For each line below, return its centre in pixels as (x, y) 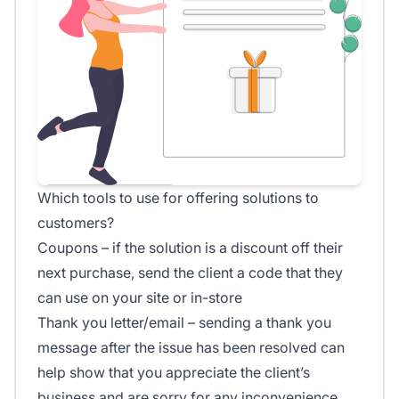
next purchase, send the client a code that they (190, 273)
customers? (76, 223)
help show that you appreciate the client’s (174, 373)
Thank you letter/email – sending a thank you (184, 323)
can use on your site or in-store (140, 298)
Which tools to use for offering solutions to (178, 198)
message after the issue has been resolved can (191, 348)
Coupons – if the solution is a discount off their (190, 248)
